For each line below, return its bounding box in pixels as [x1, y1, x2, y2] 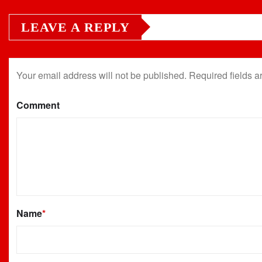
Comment [16, 98, 60, 112]
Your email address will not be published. [16, 68, 187, 82]
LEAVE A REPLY [21, 19, 130, 35]
